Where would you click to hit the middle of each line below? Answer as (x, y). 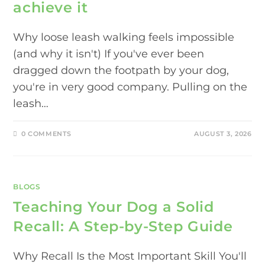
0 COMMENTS (47, 133)
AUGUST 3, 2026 (223, 133)
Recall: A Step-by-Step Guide (123, 226)
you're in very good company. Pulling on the (130, 87)
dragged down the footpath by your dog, (121, 70)
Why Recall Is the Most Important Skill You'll (130, 256)
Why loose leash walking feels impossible (124, 37)
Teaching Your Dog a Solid (114, 206)
